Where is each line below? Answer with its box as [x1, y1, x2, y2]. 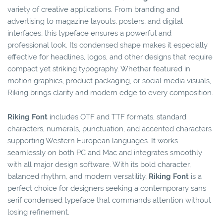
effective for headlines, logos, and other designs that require [7, 52, 213, 61]
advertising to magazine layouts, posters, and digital [7, 16, 183, 26]
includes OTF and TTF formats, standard [48, 112, 186, 121]
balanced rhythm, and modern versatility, [7, 171, 149, 181]
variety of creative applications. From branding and [7, 4, 179, 14]
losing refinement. [7, 207, 69, 217]
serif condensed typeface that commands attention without [7, 195, 211, 205]
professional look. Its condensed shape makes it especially [7, 40, 208, 50]
